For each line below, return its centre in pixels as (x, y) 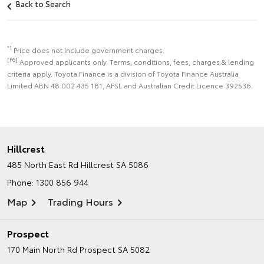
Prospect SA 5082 (115, 249)
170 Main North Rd (42, 249)
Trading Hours (80, 201)
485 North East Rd (43, 164)
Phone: (22, 182)
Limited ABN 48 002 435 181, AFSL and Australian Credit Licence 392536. (130, 85)
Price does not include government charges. (89, 49)
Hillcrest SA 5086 (115, 164)
